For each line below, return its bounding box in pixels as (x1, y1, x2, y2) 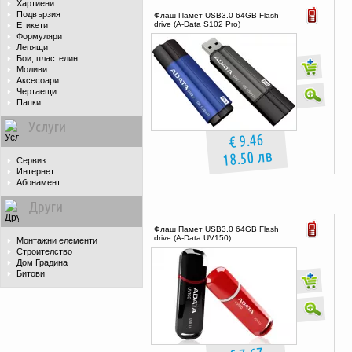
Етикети (16, 20, 48, 30)
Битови (16, 269, 45, 278)
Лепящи (16, 42, 48, 52)
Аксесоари (16, 75, 59, 85)
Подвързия (16, 9, 60, 19)
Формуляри (16, 31, 62, 41)
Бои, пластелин (16, 53, 78, 63)
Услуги (28, 118, 66, 135)
